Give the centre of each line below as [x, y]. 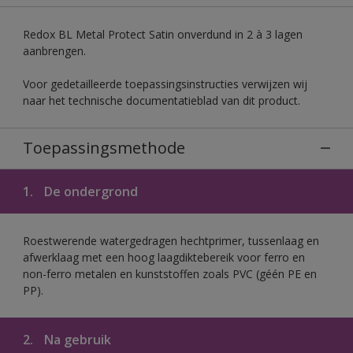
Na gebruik [76, 339]
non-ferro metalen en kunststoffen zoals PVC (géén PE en [170, 273]
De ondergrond [89, 191]
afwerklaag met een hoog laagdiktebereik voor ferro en [164, 257]
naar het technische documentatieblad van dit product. [162, 100]
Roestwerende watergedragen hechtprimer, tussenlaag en [171, 240]
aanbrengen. [54, 50]
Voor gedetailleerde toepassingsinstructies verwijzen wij [165, 84]
